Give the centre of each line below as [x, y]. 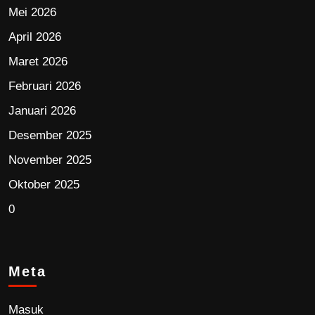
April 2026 [35, 37]
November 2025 [50, 160]
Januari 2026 [42, 111]
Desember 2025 [50, 136]
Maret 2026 [38, 62]
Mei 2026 [32, 13]
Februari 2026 [45, 86]
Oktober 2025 [44, 185]
